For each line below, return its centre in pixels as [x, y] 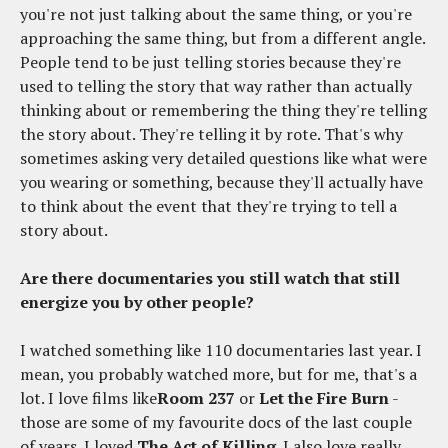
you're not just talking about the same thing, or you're [216, 14]
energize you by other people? [137, 302]
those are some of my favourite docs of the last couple [216, 422]
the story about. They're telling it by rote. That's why [211, 134]
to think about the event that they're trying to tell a [208, 206]
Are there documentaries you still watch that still [210, 278]
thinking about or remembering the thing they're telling [223, 110]
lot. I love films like [88, 398]
